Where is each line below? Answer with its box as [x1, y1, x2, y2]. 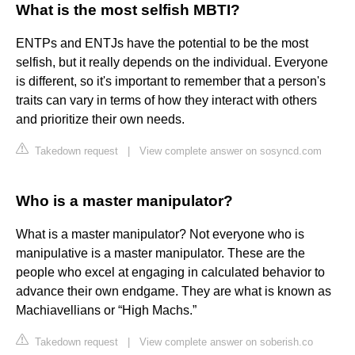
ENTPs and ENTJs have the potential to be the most [16, 36, 308, 51]
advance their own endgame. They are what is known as [16, 284, 331, 299]
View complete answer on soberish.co [139, 336, 313, 349]
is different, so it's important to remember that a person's [16, 74, 326, 89]
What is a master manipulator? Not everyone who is [16, 227, 304, 242]
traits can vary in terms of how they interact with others [16, 94, 317, 108]
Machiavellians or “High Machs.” [16, 303, 197, 318]
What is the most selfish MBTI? [16, 2, 240, 19]
